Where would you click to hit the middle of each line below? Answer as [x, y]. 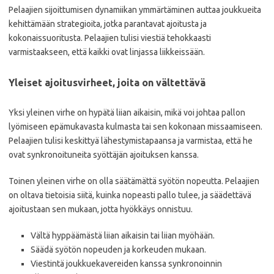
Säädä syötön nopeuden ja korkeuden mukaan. [118, 250]
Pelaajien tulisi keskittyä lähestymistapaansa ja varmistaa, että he [131, 141]
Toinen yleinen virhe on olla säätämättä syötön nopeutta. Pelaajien [134, 181]
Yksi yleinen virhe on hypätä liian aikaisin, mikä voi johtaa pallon [127, 113]
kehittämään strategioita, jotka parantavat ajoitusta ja [108, 24]
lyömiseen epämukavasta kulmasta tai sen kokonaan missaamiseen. [135, 127]
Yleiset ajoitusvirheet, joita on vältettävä [107, 83]
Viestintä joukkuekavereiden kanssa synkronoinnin [126, 264]
